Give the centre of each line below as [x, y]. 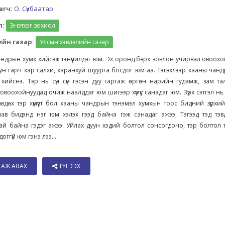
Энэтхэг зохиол [33, 25]
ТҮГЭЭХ [69, 166]
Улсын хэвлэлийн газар [75, 42]
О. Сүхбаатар [34, 9]
